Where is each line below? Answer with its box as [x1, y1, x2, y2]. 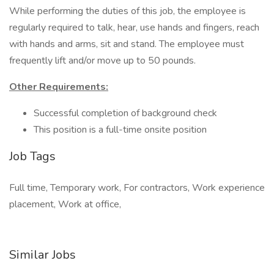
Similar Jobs [9, 246, 76, 263]
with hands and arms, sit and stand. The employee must [9, 37, 244, 51]
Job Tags [9, 148, 56, 165]
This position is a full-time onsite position [34, 123, 207, 136]
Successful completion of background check [34, 106, 217, 120]
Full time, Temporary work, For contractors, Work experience [9, 181, 265, 194]
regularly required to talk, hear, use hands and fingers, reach [9, 21, 259, 34]
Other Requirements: [9, 80, 108, 94]
